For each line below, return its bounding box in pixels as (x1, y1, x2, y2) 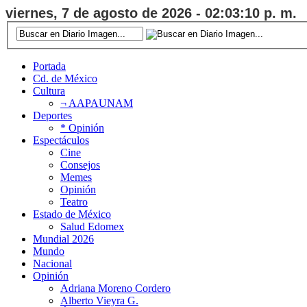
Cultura (33, 84, 65, 97)
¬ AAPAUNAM (60, 97, 133, 109)
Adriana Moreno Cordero (60, 282, 171, 294)
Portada (33, 60, 66, 72)
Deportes (33, 109, 72, 121)
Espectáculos (33, 134, 89, 146)
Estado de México (33, 208, 111, 220)
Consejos (60, 158, 100, 171)
